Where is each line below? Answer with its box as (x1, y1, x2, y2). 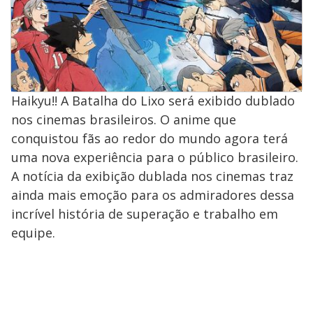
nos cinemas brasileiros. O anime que (11, 111, 236, 129)
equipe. (11, 224, 55, 242)
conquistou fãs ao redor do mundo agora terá (11, 130, 288, 147)
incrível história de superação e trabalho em (11, 205, 278, 223)
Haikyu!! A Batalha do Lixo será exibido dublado (11, 92, 295, 110)
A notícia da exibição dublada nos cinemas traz (11, 168, 293, 185)
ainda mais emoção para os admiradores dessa (11, 187, 294, 204)
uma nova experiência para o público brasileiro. (11, 149, 298, 166)
